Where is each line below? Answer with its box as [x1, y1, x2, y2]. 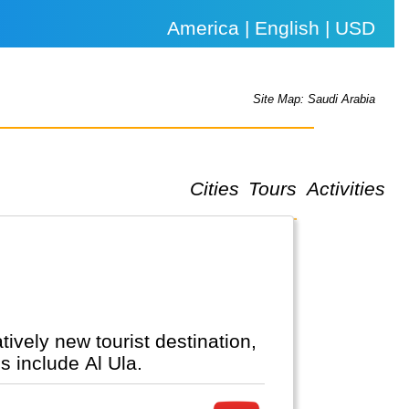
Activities [306, 177, 385, 199]
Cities [189, 177, 239, 199]
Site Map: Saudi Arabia [253, 92, 376, 107]
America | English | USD [167, 17, 376, 38]
